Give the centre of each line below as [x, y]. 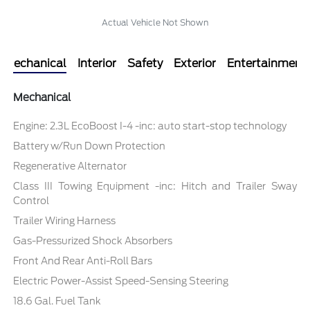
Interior [97, 64]
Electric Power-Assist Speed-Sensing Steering [121, 281]
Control [31, 201]
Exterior [195, 64]
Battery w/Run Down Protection [90, 146]
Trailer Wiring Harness [65, 221]
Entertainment [267, 64]
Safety [145, 64]
